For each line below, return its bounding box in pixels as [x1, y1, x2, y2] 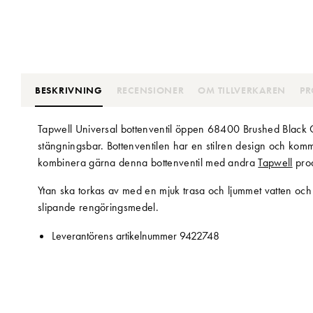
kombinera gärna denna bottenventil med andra [38, 154, 259, 170]
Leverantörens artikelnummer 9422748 [52, 228, 219, 243]
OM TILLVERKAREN [198, 83, 286, 96]
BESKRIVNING [35, 83, 103, 96]
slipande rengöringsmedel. [38, 199, 159, 214]
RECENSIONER [116, 83, 184, 96]
